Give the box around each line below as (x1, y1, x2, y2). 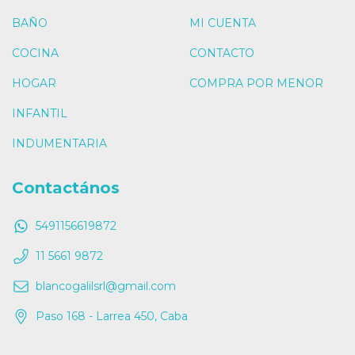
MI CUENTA (189, 16, 256, 31)
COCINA (12, 46, 59, 61)
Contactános (12, 178, 120, 198)
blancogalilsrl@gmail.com (36, 278, 176, 293)
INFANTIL (12, 106, 67, 121)
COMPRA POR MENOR (189, 76, 323, 91)
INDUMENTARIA (12, 136, 107, 151)
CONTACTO (189, 46, 254, 61)
